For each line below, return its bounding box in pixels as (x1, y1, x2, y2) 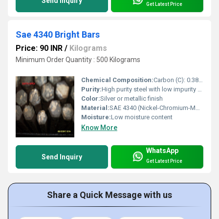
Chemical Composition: (81, 76, 153, 84)
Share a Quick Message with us (47, 190, 172, 200)
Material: (81, 104, 109, 112)
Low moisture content (111, 113, 173, 121)
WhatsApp (146, 147, 178, 154)
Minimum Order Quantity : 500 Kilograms (16, 55, 140, 64)
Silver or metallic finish (100, 95, 163, 103)
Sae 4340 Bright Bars (16, 29, 100, 40)
